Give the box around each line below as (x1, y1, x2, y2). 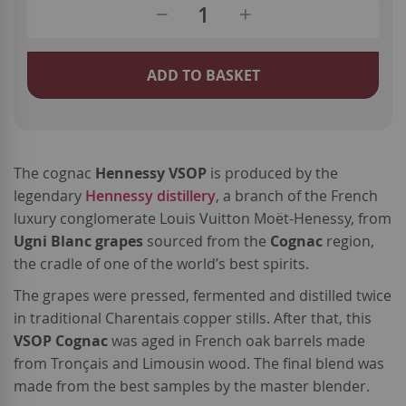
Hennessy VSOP (95, 163, 207, 184)
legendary (14, 186, 85, 207)
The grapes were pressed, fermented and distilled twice (14, 285, 391, 306)
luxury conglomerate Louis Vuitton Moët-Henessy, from (14, 208, 391, 229)
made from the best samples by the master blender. (14, 376, 370, 397)
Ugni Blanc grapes (14, 231, 143, 252)
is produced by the (207, 163, 338, 184)
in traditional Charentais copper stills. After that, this (14, 308, 372, 329)
